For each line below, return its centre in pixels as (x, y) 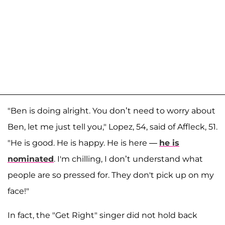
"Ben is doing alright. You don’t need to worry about (111, 111)
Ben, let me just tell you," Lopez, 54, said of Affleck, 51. (113, 127)
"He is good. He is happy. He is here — (83, 143)
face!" (18, 191)
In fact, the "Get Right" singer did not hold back (102, 215)
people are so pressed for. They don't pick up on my (111, 175)
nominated (31, 159)
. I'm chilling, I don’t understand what (128, 159)
